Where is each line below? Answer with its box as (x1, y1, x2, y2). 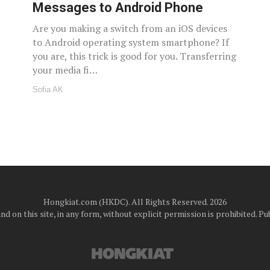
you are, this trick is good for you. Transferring (33, 49, 236, 63)
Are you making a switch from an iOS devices (33, 21, 227, 35)
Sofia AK (33, 84, 63, 94)
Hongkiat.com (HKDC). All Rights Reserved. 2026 (43, 195, 227, 207)
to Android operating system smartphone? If (33, 35, 229, 49)
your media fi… (33, 63, 98, 77)
